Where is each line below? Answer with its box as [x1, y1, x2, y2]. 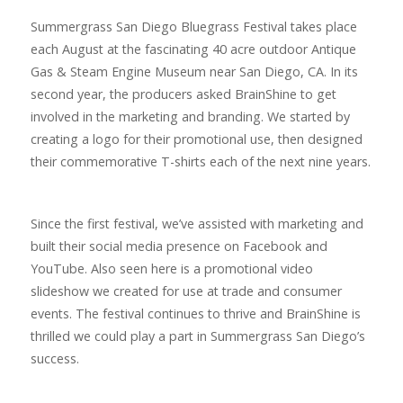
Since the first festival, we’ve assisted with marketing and [30, 215, 363, 233]
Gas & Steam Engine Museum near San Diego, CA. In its [30, 63, 358, 81]
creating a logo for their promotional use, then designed [30, 130, 363, 148]
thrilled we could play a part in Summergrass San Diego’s [30, 327, 365, 345]
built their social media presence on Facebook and [30, 237, 327, 255]
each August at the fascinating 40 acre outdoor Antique [30, 40, 356, 58]
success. [30, 350, 79, 368]
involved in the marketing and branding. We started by [30, 108, 350, 126]
